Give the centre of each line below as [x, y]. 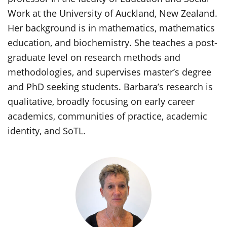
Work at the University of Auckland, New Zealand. [112, 13]
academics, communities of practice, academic [107, 116]
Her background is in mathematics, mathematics [111, 28]
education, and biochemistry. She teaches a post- [112, 42]
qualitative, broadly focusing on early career [101, 101]
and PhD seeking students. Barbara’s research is [110, 86]
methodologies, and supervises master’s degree [109, 72]
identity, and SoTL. [47, 130]
